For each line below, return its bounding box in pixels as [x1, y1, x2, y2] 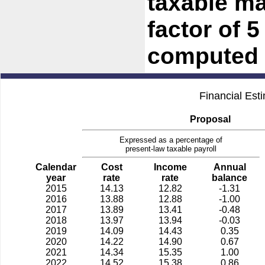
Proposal [190, 114, 231, 124]
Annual [213, 162, 246, 172]
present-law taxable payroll [125, 144, 216, 153]
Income [153, 162, 187, 172]
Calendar [35, 162, 76, 172]
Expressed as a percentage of [119, 135, 222, 144]
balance [212, 173, 247, 183]
